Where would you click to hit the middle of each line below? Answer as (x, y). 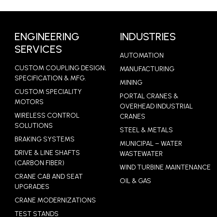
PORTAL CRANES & (149, 96)
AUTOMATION (142, 56)
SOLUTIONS (34, 126)
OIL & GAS (136, 181)
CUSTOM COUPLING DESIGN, (60, 68)
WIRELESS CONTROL (47, 116)
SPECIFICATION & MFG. (50, 78)
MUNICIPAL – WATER (151, 144)
